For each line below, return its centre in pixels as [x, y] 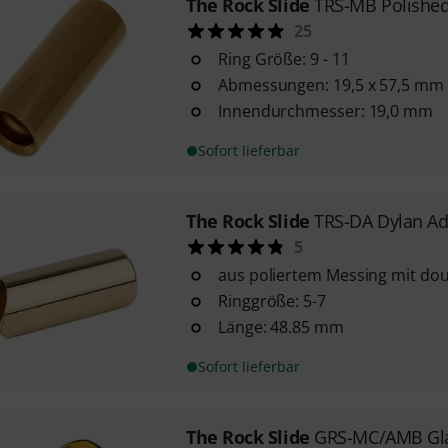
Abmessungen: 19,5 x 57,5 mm [330, 85]
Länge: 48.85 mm [280, 327]
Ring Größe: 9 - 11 [283, 59]
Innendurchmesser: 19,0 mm [325, 111]
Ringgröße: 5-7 [271, 301]
